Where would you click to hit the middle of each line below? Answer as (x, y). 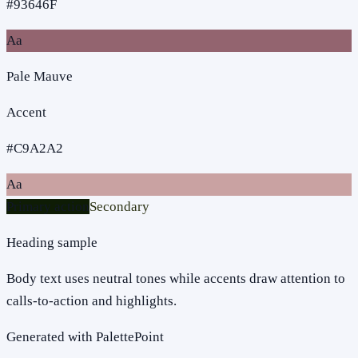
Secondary (119, 206)
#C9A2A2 (35, 148)
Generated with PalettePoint (85, 336)
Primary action (48, 206)
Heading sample (52, 242)
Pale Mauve (40, 76)
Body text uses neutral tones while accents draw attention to (176, 278)
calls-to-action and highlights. (91, 300)
